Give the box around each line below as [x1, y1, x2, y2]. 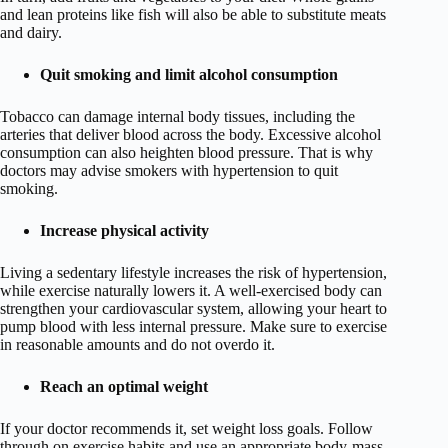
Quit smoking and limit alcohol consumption [40, 66, 338, 84]
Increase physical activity [40, 222, 209, 240]
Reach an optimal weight [40, 378, 208, 396]
